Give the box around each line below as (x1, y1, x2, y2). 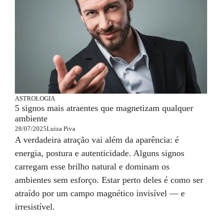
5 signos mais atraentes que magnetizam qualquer (15, 103, 193, 113)
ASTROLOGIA (15, 95, 55, 102)
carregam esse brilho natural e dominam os (15, 162, 169, 171)
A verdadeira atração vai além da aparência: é (15, 135, 179, 145)
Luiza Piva (47, 125, 75, 132)
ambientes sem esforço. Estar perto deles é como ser (15, 175, 203, 185)
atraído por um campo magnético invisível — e (15, 188, 185, 198)
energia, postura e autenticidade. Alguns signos (15, 148, 184, 158)
